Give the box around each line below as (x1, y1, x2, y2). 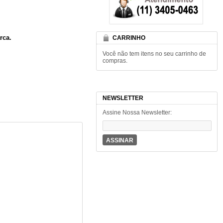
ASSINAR (106, 136, 133, 144)
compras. (102, 57, 127, 64)
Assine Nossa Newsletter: (102, 109, 172, 116)
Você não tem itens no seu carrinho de (102, 50, 206, 57)
